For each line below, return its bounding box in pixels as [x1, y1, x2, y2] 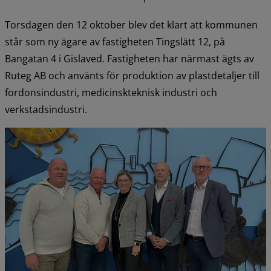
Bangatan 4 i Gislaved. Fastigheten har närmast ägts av [5, 51, 254, 65]
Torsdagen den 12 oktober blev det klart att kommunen [5, 18, 258, 31]
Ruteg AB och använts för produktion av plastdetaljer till [5, 68, 260, 82]
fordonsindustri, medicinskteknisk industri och [5, 85, 217, 99]
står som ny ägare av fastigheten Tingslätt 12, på [5, 34, 225, 48]
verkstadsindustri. [5, 102, 87, 116]
